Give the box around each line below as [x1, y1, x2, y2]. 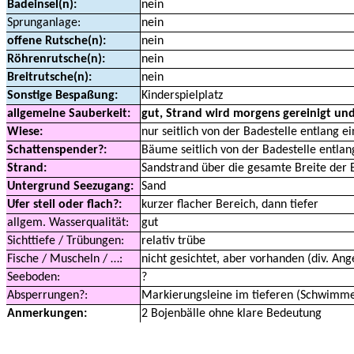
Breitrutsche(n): [7, 71, 92, 84]
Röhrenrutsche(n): [7, 53, 105, 66]
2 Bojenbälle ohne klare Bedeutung [141, 307, 322, 320]
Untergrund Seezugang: [7, 180, 134, 193]
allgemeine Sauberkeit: [7, 107, 130, 120]
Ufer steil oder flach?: [7, 198, 122, 211]
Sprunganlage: [7, 17, 81, 29]
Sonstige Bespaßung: [7, 89, 118, 102]
